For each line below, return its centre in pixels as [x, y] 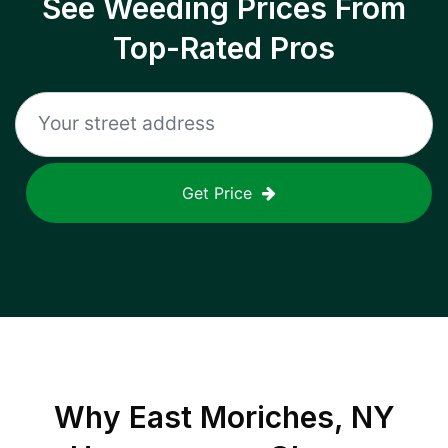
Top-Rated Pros [224, 48]
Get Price [217, 193]
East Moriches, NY [261, 417]
